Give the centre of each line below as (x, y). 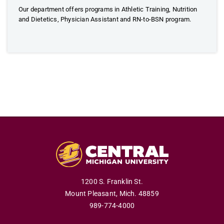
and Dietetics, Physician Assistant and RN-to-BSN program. (105, 19)
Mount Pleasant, (91, 194)
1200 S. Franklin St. (112, 182)
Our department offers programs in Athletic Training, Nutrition (108, 9)
